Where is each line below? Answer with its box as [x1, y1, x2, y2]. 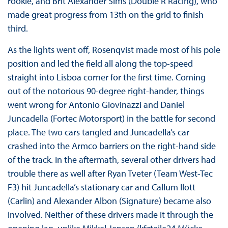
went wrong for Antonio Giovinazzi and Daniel [7, 99, 185, 111]
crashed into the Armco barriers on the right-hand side [7, 140, 216, 152]
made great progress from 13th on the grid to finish [7, 9, 204, 21]
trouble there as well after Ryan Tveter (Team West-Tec [7, 167, 213, 180]
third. [7, 22, 28, 35]
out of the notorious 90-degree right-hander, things [7, 85, 204, 97]
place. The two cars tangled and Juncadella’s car [7, 126, 189, 138]
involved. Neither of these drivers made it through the [7, 209, 213, 221]
